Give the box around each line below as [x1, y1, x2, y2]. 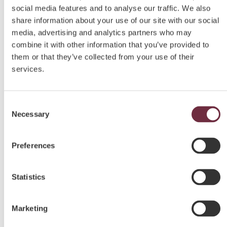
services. [12, 64, 45, 73]
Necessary [12, 109, 49, 119]
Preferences [12, 141, 55, 150]
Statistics [12, 172, 45, 181]
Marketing [12, 204, 48, 213]
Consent [4, 99, 32, 108]
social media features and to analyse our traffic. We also [12, 4, 211, 13]
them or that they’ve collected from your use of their [12, 52, 195, 61]
